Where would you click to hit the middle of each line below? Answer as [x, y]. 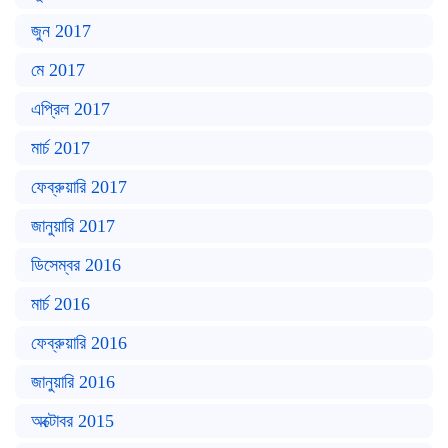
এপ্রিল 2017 [70, 109]
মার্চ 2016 [60, 304]
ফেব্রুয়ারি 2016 [79, 343]
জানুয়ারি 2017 [73, 226]
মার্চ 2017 [60, 148]
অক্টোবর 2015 [72, 421]
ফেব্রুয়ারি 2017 [79, 187]
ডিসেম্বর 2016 [76, 265]
